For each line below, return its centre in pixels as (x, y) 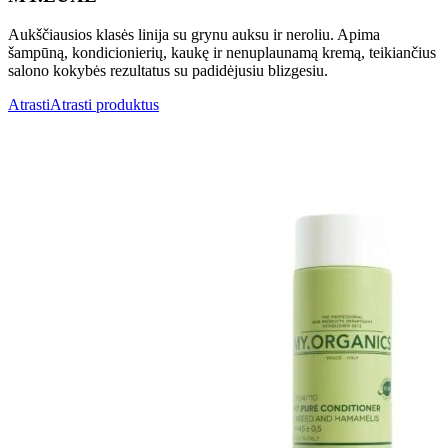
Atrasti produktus (104, 105)
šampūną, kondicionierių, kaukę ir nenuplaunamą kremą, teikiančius (222, 53)
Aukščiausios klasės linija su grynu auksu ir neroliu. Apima (194, 35)
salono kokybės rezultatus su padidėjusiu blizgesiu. (168, 71)
